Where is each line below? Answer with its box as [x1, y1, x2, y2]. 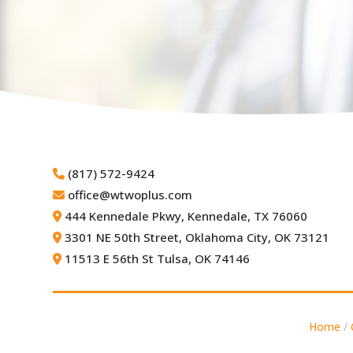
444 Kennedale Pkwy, [61, 208, 188, 225]
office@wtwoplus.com [68, 187, 193, 203]
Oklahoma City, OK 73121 [185, 229, 330, 246]
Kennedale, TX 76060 [188, 208, 308, 225]
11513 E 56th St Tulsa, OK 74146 [61, 251, 251, 267]
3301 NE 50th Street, [61, 229, 186, 246]
